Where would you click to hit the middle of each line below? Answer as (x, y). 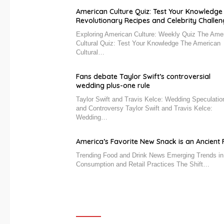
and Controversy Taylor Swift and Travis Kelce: (144, 108)
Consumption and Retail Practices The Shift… (143, 164)
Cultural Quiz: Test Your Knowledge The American (148, 43)
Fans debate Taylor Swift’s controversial (143, 77)
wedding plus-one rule (113, 86)
